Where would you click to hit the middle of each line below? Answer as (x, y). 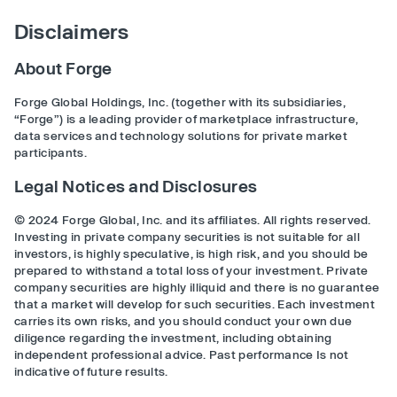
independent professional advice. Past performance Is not (182, 355)
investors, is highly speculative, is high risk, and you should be (191, 254)
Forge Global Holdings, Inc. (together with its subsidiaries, (180, 102)
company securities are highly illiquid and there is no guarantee (197, 288)
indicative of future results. (91, 372)
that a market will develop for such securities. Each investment (195, 304)
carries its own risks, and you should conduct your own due (183, 321)
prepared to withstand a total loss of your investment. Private (191, 271)
